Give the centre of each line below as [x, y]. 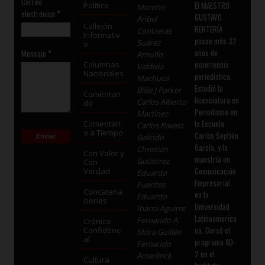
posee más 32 [215, 41]
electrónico [39, 14]
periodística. [213, 77]
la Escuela [209, 124]
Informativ [101, 35]
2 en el [204, 254]
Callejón [98, 26]
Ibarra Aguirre [161, 209]
